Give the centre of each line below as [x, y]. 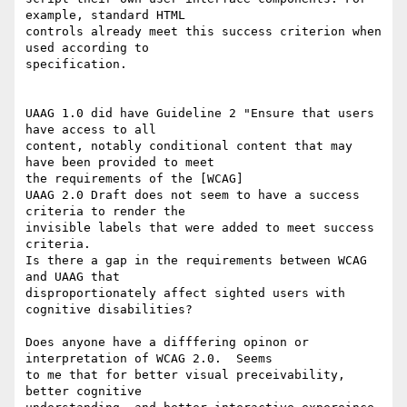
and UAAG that [76, 277]
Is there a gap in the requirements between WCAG [196, 261]
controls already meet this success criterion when [203, 32]
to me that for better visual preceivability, [185, 375]
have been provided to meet [124, 163]
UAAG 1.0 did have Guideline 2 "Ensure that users [200, 114]
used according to [91, 48]
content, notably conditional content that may [189, 146]
